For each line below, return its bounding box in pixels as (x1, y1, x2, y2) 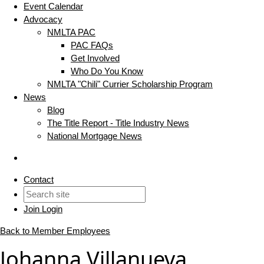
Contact (24, 174, 54, 185)
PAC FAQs (71, 40, 113, 51)
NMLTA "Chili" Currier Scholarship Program (47, 79, 213, 90)
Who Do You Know (71, 66, 143, 77)
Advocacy (24, 14, 62, 25)
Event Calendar (24, 1, 83, 12)
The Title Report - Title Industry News (47, 118, 189, 128)
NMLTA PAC (47, 27, 95, 38)
